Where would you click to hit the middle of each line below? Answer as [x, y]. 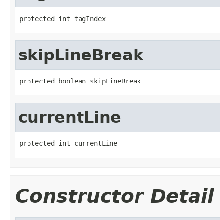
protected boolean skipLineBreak [80, 81]
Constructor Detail [114, 196]
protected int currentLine [68, 143]
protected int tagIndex [62, 18]
